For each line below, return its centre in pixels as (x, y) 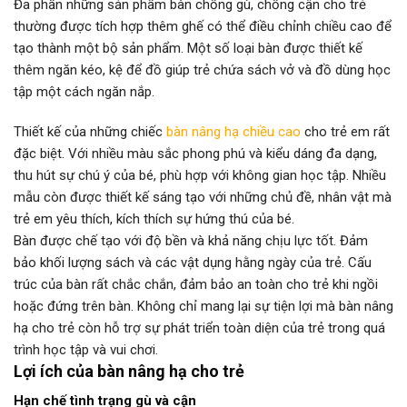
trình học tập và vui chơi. (86, 349)
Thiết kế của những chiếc (90, 131)
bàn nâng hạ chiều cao (233, 131)
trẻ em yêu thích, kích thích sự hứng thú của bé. (154, 218)
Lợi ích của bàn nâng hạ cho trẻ (129, 371)
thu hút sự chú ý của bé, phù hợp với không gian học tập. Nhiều (200, 175)
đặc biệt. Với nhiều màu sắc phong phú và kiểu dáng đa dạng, (195, 153)
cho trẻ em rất (345, 131)
